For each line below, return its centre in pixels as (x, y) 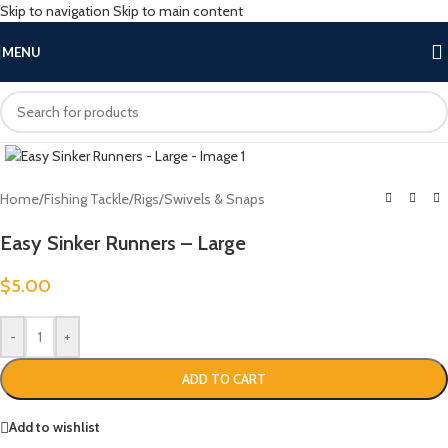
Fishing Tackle (86, 198)
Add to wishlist (54, 427)
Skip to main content (178, 11)
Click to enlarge (103, 129)
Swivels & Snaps (214, 198)
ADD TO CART (224, 378)
